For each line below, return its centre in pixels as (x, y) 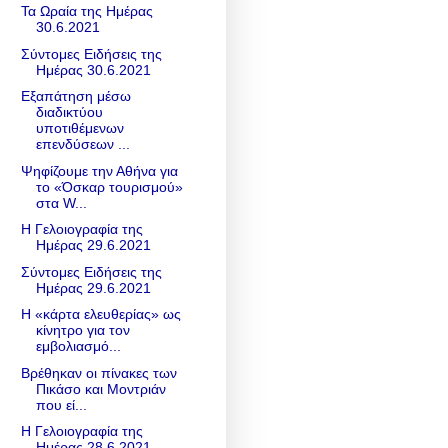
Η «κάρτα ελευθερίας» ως (100, 314)
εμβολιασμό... (78, 346)
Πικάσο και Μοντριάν (100, 388)
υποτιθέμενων (79, 128)
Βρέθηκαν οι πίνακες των (98, 372)
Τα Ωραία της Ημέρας (86, 11)
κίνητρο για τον (82, 330)
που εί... (61, 404)
